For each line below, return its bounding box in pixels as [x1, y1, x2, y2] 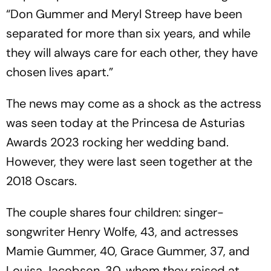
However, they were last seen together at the [6, 154, 252, 169]
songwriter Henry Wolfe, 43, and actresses [6, 224, 238, 240]
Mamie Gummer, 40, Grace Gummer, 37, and [6, 243, 250, 259]
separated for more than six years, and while [6, 25, 250, 41]
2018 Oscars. [6, 173, 77, 189]
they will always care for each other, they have [6, 45, 258, 60]
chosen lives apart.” [6, 64, 113, 80]
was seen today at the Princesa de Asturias [6, 115, 245, 131]
